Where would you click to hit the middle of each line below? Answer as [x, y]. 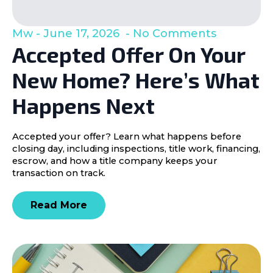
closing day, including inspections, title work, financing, [136, 148]
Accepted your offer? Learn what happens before [127, 136]
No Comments [175, 33]
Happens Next [83, 105]
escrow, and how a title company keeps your [115, 161]
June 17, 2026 [83, 33]
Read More [59, 205]
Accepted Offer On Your [129, 54]
